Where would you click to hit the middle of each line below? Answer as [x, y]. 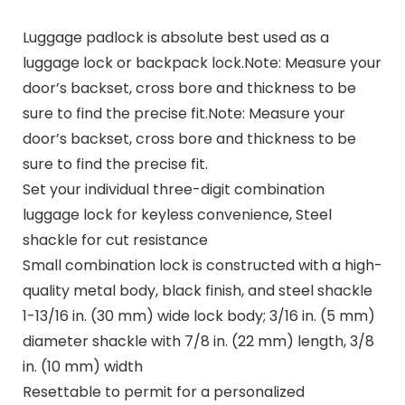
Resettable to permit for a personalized [163, 391]
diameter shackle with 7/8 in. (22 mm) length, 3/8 [198, 341]
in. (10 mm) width [82, 366]
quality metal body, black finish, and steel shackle [197, 290]
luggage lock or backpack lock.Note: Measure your [202, 62]
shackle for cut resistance [115, 240]
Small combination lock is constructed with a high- [202, 265]
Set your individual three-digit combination [173, 189]
